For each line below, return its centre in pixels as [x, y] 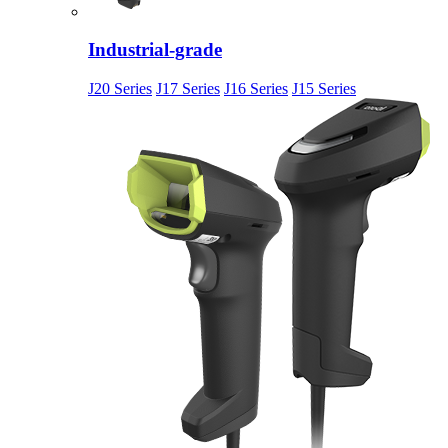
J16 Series [256, 88]
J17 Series [188, 88]
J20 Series [120, 88]
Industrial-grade [155, 50]
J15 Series [324, 88]
